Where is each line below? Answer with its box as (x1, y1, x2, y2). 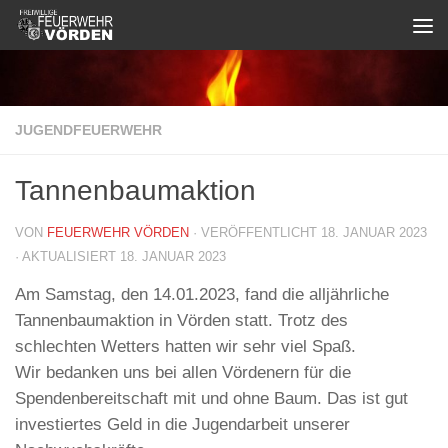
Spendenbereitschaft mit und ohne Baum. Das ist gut (15, 389, 408, 408)
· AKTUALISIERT (15, 249, 120, 264)
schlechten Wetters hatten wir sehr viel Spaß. (15, 337, 356, 356)
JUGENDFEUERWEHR (15, 122, 162, 138)
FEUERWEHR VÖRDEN (47, 225, 189, 240)
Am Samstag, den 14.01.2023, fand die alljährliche (15, 285, 389, 304)
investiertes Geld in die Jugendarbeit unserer (15, 415, 350, 434)
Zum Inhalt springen (27, 19, 179, 36)
